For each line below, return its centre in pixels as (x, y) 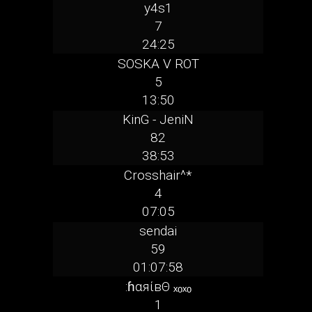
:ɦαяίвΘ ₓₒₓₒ (158, 287)
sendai (158, 231)
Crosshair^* (158, 175)
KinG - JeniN (158, 120)
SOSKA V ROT (158, 64)
